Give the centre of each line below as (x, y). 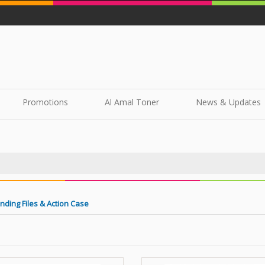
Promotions (45, 102)
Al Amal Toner (132, 102)
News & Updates (228, 102)
